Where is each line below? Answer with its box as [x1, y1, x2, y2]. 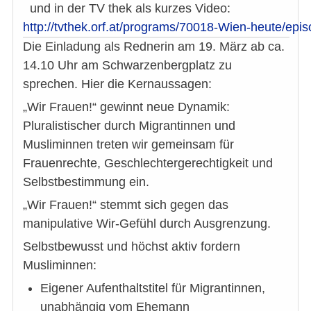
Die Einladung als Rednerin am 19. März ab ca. [23, 40, 285, 54]
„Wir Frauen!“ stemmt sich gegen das [23, 198, 228, 212]
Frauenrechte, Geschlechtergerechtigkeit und [23, 156, 273, 171]
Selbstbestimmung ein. [23, 175, 149, 190]
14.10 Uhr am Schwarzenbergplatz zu [23, 58, 232, 73]
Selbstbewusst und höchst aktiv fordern [23, 239, 240, 254]
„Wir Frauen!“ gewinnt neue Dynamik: [23, 100, 230, 115]
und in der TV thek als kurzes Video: [23, 1, 230, 16]
